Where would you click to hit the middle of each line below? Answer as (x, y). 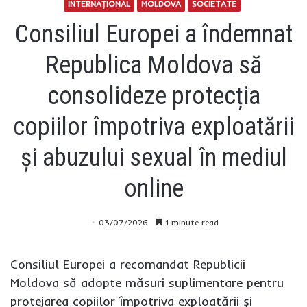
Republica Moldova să (153, 65)
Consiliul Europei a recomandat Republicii (128, 264)
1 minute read (191, 222)
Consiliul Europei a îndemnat (153, 34)
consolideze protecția (153, 96)
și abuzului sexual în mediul (153, 157)
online (153, 188)
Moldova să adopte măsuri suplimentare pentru (147, 282)
